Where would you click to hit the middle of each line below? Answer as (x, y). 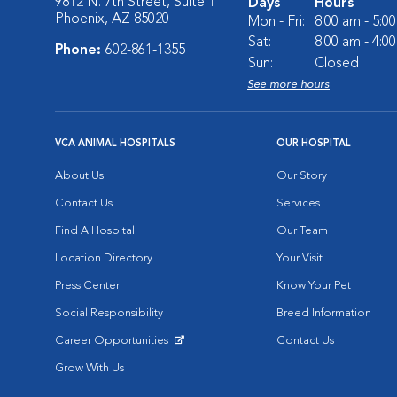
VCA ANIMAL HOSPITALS (115, 144)
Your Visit (300, 258)
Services (298, 203)
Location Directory (104, 258)
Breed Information (324, 313)
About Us (79, 176)
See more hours (288, 85)
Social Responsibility (109, 313)
